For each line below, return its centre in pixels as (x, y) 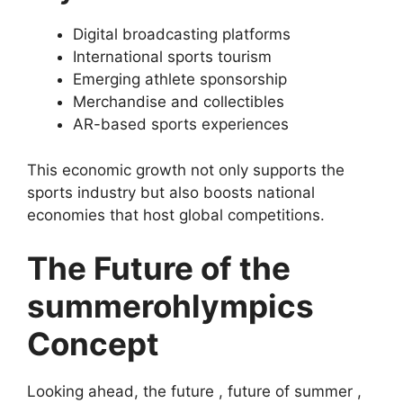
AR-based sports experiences (181, 125)
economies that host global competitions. (176, 215)
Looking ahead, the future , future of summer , (194, 392)
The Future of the (159, 269)
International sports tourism (172, 57)
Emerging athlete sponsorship (180, 80)
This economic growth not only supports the (186, 170)
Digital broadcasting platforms (182, 35)
